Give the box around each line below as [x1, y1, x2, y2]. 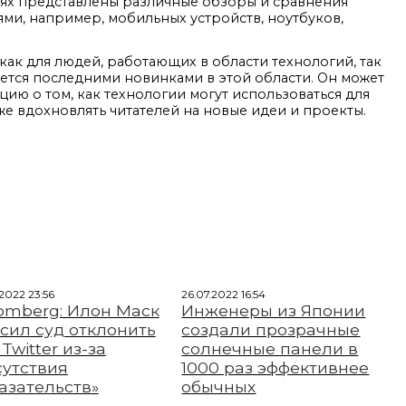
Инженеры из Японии [181, 301, 366, 320]
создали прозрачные [181, 320, 361, 339]
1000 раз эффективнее [181, 358, 370, 377]
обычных [181, 377, 256, 396]
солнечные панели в [181, 339, 359, 358]
